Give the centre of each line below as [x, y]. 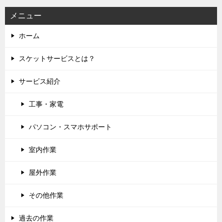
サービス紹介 [40, 81]
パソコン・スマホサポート [70, 127]
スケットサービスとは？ [57, 58]
